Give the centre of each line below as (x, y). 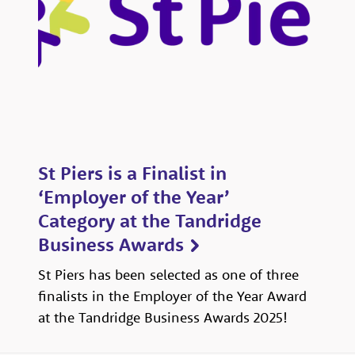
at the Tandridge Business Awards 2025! (163, 318)
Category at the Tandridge (150, 221)
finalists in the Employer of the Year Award (172, 296)
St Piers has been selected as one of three (168, 275)
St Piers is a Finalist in (132, 173)
